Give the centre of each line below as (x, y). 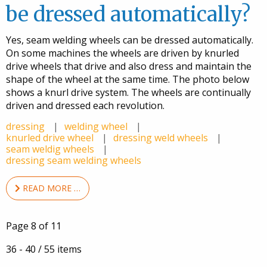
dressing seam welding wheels (74, 161)
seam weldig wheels (51, 149)
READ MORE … (50, 188)
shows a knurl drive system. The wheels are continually (128, 93)
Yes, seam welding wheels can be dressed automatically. (130, 40)
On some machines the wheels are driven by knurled (122, 53)
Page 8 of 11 (34, 226)
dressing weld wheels (162, 138)
